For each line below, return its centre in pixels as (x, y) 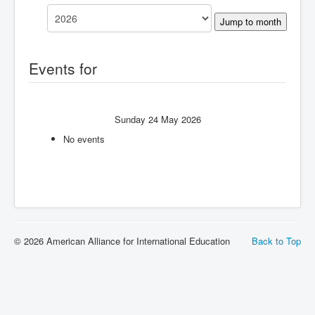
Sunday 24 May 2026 (157, 120)
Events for (63, 69)
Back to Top (276, 241)
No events (84, 139)
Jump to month (250, 22)
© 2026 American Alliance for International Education (122, 241)
